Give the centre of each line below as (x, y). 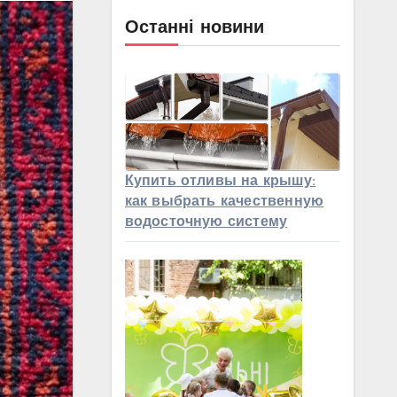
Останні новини (194, 28)
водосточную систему (206, 222)
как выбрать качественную (224, 202)
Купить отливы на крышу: (220, 181)
